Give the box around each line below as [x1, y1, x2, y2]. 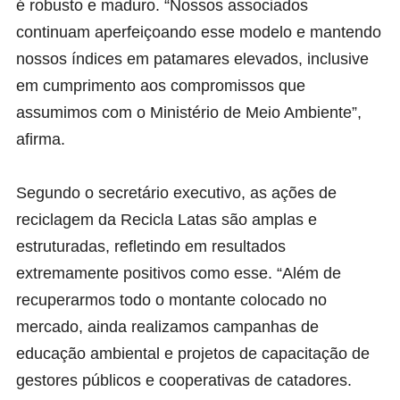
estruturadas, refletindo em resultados [16, 237, 286, 255]
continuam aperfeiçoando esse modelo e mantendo [16, 22, 381, 41]
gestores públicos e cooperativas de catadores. [16, 371, 352, 389]
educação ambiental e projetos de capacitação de [16, 344, 370, 362]
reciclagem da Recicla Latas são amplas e [16, 210, 317, 229]
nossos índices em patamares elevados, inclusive [16, 49, 369, 68]
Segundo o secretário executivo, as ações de [16, 183, 337, 202]
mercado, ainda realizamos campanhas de [16, 317, 319, 336]
